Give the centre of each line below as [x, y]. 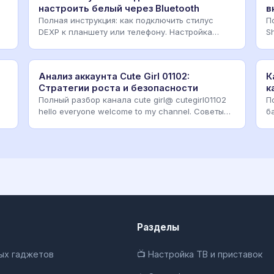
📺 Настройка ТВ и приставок [200, 254]
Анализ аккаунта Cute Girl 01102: [114, 76]
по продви [59, 123]
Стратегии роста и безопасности [118, 88]
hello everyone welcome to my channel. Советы [131, 111]
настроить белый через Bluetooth [119, 8]
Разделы [158, 227]
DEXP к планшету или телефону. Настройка [125, 31]
